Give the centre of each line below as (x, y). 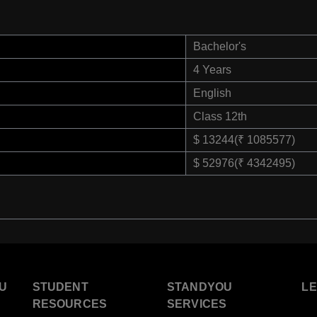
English (212, 93)
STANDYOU (200, 287)
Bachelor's (220, 47)
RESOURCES (70, 304)
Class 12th (220, 117)
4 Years (212, 70)
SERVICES (197, 304)
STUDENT (60, 287)
